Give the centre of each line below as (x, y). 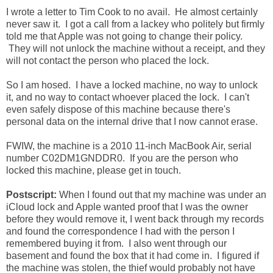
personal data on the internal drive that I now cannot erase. (132, 122)
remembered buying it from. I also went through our (116, 244)
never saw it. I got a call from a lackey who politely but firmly (135, 24)
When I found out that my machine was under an (161, 195)
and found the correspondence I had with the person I (120, 232)
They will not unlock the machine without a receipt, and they (136, 49)
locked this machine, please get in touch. (94, 171)
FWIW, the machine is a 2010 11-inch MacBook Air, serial (129, 146)
